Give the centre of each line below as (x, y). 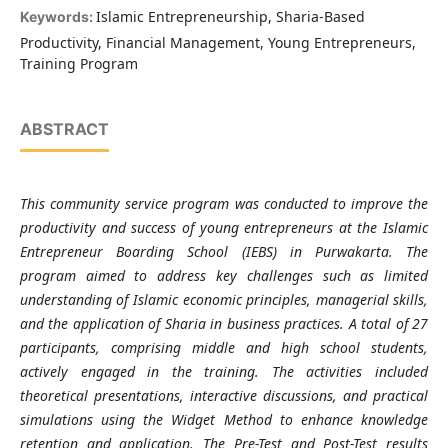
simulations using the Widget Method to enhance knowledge (224, 420)
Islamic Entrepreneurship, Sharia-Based (230, 17)
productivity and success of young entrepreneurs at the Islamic (224, 228)
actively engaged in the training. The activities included (224, 372)
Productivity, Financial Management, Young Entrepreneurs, (217, 43)
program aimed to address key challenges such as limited (224, 276)
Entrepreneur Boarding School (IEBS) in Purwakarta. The (224, 252)
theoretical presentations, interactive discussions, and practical (224, 396)
